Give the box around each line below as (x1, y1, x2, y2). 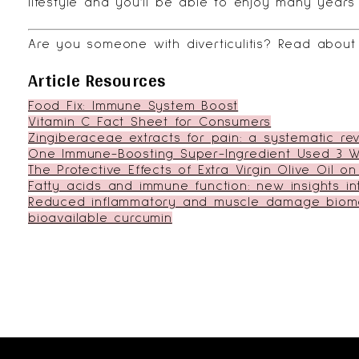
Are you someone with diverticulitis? (28, 38, 278, 50)
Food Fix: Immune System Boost (28, 99, 239, 112)
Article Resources (28, 64, 166, 96)
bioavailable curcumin (28, 212, 172, 224)
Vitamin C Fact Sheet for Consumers (28, 115, 272, 128)
